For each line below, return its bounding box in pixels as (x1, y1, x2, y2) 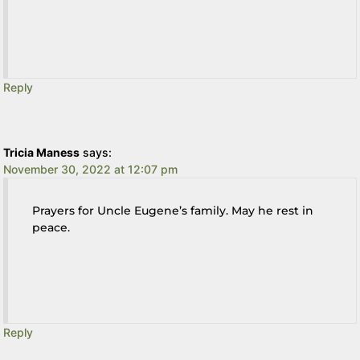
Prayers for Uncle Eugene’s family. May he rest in (32, 202, 314, 218)
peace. (32, 219, 71, 235)
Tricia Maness (3, 145, 80, 159)
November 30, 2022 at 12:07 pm (3, 162, 178, 176)
